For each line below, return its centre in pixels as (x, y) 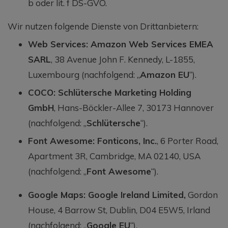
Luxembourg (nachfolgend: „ (84, 74)
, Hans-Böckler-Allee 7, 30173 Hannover (134, 107)
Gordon (202, 194)
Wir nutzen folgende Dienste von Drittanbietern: (103, 26)
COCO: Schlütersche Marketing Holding (110, 92)
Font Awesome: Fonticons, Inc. (92, 140)
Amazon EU (165, 74)
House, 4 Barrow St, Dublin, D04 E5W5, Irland (119, 210)
